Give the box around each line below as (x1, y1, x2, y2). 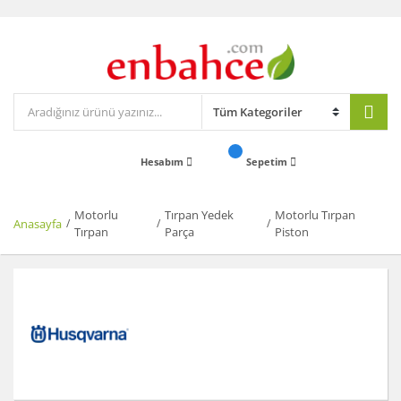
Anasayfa (13, 215, 62, 232)
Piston (274, 224, 309, 241)
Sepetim (246, 155, 290, 169)
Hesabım (141, 155, 186, 169)
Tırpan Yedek (164, 207, 234, 224)
